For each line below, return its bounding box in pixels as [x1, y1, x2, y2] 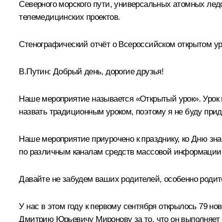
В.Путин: [19, 66, 53, 76]
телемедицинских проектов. [19, 12, 120, 22]
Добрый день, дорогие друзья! [53, 66, 164, 76]
